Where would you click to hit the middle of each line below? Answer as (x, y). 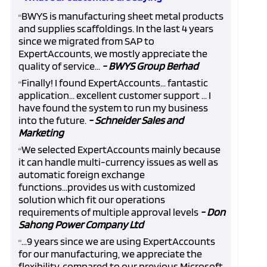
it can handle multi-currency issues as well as (118, 162)
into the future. (52, 120)
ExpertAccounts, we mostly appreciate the (113, 53)
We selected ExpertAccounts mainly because (121, 149)
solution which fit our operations (92, 199)
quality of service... (59, 66)
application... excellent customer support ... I (115, 95)
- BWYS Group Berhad (149, 66)
